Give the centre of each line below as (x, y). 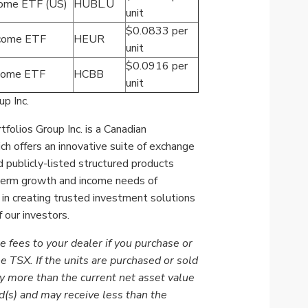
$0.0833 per (157, 31)
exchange (172, 147)
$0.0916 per (157, 66)
